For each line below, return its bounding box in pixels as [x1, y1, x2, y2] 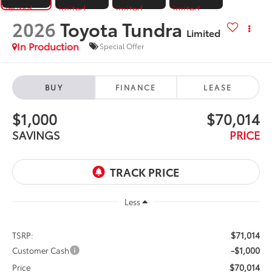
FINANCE [115, 81, 157, 92]
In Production [17, 38, 80, 53]
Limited [186, 25, 221, 39]
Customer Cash [12, 244, 70, 256]
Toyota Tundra [60, 15, 183, 42]
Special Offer [100, 41, 144, 52]
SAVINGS [12, 126, 61, 143]
